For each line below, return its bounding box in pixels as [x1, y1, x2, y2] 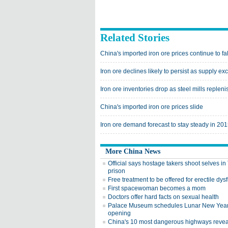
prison [108, 167, 125, 175]
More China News [105, 148, 160, 155]
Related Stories [100, 32, 169, 44]
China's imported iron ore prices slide [100, 103, 203, 110]
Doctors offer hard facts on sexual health [108, 193, 219, 201]
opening [108, 210, 131, 217]
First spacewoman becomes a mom [108, 185, 206, 192]
